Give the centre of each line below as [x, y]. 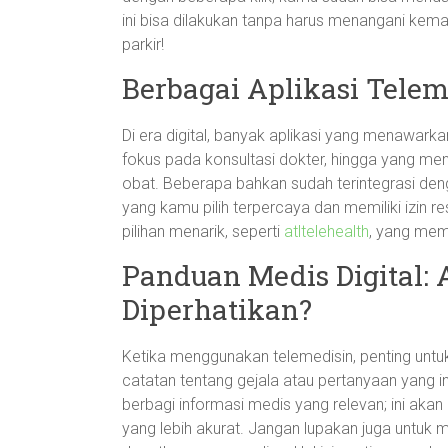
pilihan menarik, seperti [203, 231]
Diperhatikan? [217, 309]
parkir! [143, 44]
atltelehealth [326, 231]
